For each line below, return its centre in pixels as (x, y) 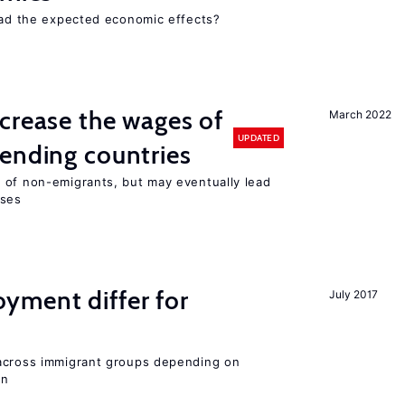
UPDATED (258, 137)
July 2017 (353, 294)
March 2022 (360, 114)
